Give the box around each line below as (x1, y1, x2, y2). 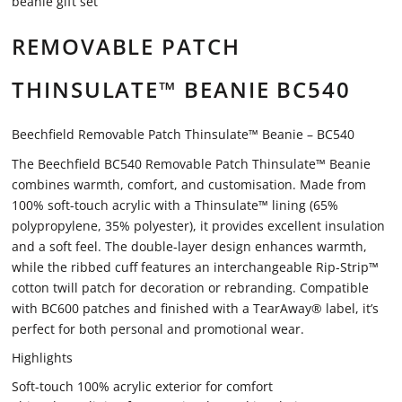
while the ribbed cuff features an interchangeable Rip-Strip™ (12, 258, 379, 275)
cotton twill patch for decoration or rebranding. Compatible (12, 279, 369, 296)
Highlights (12, 349, 73, 366)
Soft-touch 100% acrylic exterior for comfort (12, 378, 273, 395)
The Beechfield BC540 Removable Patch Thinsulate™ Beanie (12, 155, 371, 172)
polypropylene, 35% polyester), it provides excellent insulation (12, 217, 385, 234)
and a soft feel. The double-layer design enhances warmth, (12, 238, 367, 255)
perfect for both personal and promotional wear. (12, 320, 304, 337)
